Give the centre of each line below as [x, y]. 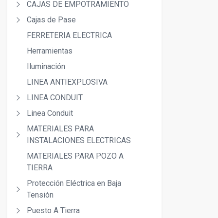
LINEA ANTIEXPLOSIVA [67, 82]
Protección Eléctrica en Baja [74, 183]
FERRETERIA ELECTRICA [69, 35]
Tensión [40, 195]
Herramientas [50, 51]
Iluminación [46, 66]
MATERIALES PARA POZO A [75, 156]
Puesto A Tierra [53, 210]
